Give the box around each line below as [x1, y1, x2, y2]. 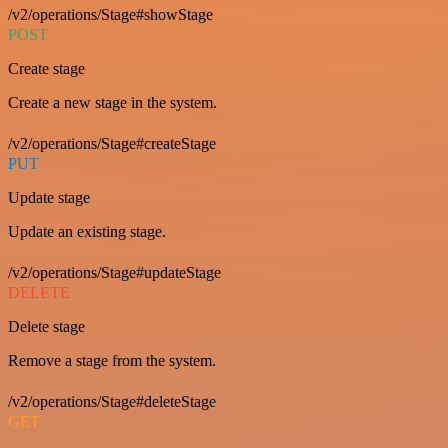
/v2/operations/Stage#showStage [8, 6, 213, 23]
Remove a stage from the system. [8, 352, 216, 369]
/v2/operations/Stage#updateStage [8, 264, 221, 281]
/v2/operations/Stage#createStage [8, 135, 216, 152]
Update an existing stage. [8, 223, 166, 240]
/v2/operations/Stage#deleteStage [8, 393, 216, 410]
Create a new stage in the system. [8, 94, 217, 111]
